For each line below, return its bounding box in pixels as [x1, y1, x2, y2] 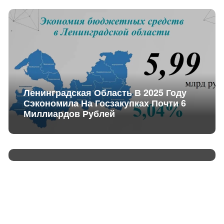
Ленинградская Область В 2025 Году [23, 86, 186, 99]
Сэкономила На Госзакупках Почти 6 [23, 96, 186, 109]
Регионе [23, 134, 60, 147]
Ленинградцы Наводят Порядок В [23, 123, 175, 136]
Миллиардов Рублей [23, 107, 115, 120]
